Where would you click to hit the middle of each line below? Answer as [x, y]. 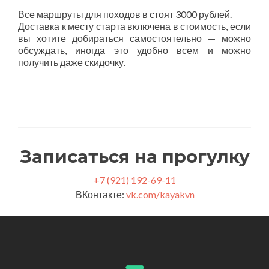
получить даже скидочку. [72, 62]
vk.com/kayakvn [160, 194]
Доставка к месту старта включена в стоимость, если [134, 26]
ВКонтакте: [101, 194]
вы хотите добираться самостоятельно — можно [134, 38]
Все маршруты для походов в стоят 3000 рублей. [125, 14]
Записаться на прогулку [135, 156]
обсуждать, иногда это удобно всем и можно [134, 50]
